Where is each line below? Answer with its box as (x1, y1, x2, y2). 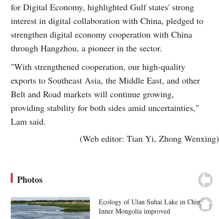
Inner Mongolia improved (98, 206, 170, 216)
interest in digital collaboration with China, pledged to (11, 14, 204, 26)
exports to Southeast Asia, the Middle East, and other (11, 74, 200, 86)
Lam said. (11, 115, 46, 127)
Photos (17, 173, 43, 186)
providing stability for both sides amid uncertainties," (11, 101, 199, 113)
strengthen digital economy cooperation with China (11, 28, 193, 40)
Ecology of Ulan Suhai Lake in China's (98, 197, 207, 206)
